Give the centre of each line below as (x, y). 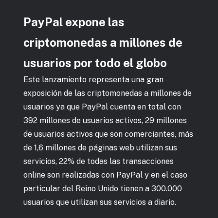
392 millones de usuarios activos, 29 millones (105, 120)
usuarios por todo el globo (95, 63)
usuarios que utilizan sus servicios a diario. (100, 202)
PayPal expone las (74, 22)
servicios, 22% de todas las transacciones (99, 161)
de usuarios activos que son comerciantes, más (108, 134)
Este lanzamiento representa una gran (93, 79)
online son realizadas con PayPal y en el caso (105, 175)
